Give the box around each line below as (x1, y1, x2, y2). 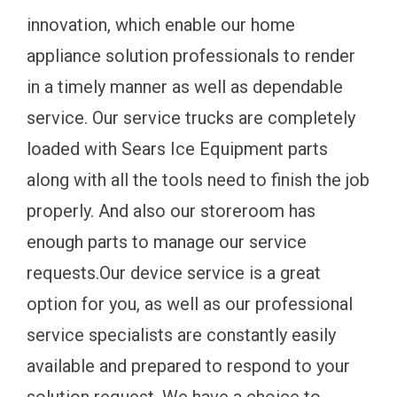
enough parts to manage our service (27, 231, 307, 253)
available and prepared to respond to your (27, 355, 350, 378)
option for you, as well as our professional (27, 293, 353, 315)
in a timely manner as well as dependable (27, 76, 343, 98)
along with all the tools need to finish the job (27, 169, 370, 191)
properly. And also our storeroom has (27, 200, 315, 222)
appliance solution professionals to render (27, 45, 355, 67)
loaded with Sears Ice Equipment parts (27, 138, 328, 160)
